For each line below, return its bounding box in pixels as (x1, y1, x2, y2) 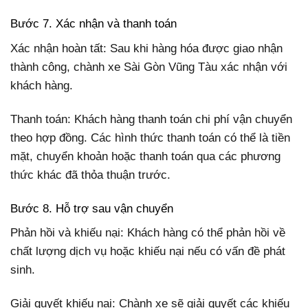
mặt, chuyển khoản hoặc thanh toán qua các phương (10, 149, 280, 163)
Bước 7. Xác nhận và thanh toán (10, 17, 177, 31)
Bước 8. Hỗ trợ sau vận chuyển (10, 201, 173, 215)
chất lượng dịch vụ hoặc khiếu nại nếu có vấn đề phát (10, 245, 285, 258)
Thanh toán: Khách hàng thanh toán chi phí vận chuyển (10, 112, 292, 126)
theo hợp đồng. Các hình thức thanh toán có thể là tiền (10, 131, 290, 144)
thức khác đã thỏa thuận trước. (10, 168, 170, 181)
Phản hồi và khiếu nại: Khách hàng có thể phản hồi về (10, 226, 285, 240)
